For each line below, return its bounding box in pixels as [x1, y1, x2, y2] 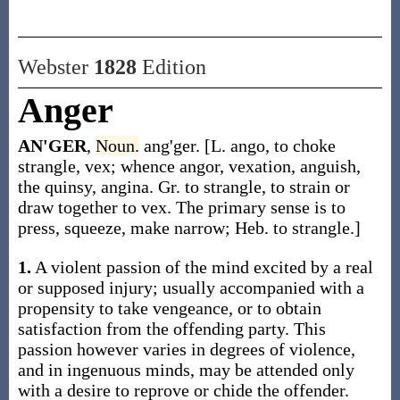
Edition [136, 55, 206, 79]
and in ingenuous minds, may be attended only [17, 360, 354, 379]
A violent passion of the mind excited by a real [30, 257, 373, 277]
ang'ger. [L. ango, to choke [143, 136, 336, 155]
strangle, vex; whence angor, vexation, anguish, [17, 156, 361, 176]
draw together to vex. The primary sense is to [17, 197, 346, 217]
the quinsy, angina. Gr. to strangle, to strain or [17, 177, 350, 196]
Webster [17, 55, 94, 79]
